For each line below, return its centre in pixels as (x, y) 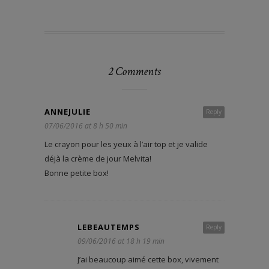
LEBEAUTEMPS (109, 227)
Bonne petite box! (77, 173)
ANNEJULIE (68, 112)
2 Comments (134, 72)
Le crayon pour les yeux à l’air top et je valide (126, 144)
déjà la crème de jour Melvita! (98, 159)
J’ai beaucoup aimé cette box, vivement (148, 260)
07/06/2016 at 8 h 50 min (86, 126)
